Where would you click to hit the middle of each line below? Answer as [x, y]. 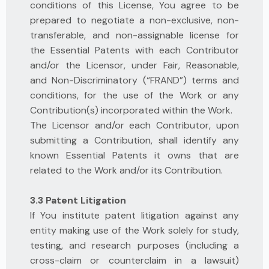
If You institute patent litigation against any [134, 215]
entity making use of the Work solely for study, [134, 230]
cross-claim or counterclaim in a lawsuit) [134, 260]
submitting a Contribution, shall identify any [134, 140]
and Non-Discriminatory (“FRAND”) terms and [134, 80]
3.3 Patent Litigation [78, 200]
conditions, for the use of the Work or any [134, 95]
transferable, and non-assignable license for [134, 35]
